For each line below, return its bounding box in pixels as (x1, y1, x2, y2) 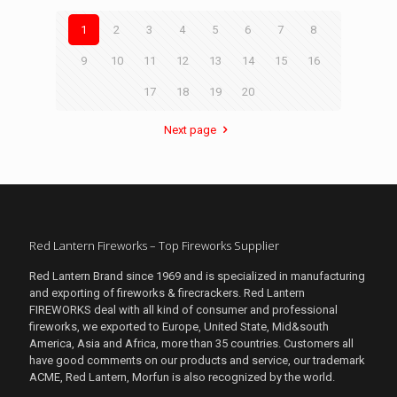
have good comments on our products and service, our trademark (29, 354, 365, 368)
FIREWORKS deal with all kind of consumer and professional (29, 303, 338, 317)
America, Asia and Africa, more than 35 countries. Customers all (29, 337, 354, 351)
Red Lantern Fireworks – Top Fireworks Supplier (29, 237, 279, 254)
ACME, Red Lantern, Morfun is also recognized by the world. (29, 370, 335, 385)
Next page (164, 123, 217, 137)
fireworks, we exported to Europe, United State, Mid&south (29, 320, 329, 334)
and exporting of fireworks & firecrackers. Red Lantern (29, 286, 305, 300)
